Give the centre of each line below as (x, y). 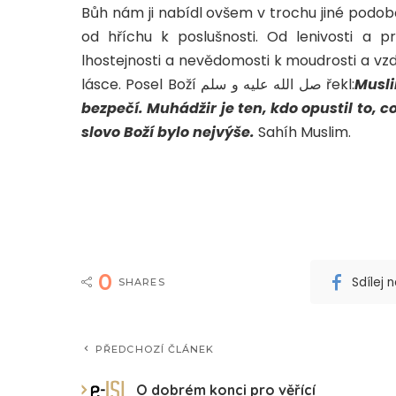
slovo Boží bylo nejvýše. (170, 133)
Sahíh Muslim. (305, 133)
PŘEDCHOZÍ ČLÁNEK (155, 350)
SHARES (142, 282)
